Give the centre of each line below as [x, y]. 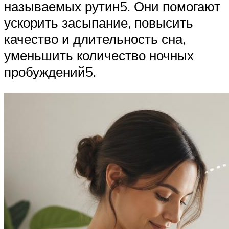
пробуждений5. [50, 72]
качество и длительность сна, [95, 39]
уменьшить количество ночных [99, 55]
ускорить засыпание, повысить [99, 23]
